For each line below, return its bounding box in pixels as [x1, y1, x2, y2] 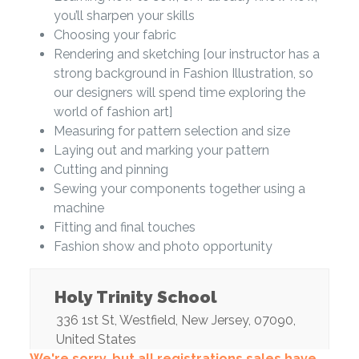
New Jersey [180, 312, 248, 328]
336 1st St [55, 312, 115, 328]
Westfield [119, 312, 175, 328]
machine [53, 200, 104, 216]
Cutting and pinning [53, 162, 168, 178]
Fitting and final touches [53, 220, 196, 236]
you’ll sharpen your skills [53, 8, 195, 24]
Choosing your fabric [53, 27, 176, 43]
